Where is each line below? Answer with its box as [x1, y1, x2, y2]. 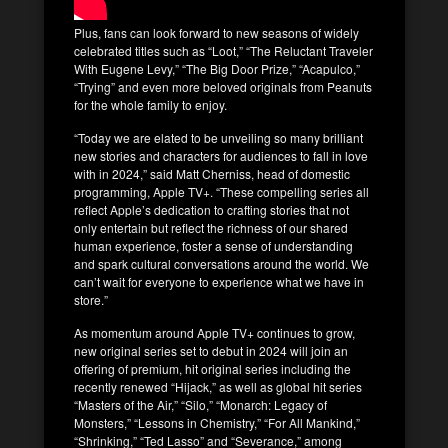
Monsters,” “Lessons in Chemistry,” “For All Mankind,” [74, 413, 360, 431]
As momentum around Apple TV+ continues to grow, [74, 323, 355, 341]
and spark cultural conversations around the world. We [74, 254, 369, 272]
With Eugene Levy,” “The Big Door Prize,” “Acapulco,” [74, 59, 360, 77]
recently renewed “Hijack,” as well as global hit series [74, 377, 362, 395]
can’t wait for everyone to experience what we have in [74, 272, 364, 290]
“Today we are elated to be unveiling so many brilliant [74, 128, 363, 146]
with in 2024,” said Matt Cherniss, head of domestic [74, 164, 350, 182]
